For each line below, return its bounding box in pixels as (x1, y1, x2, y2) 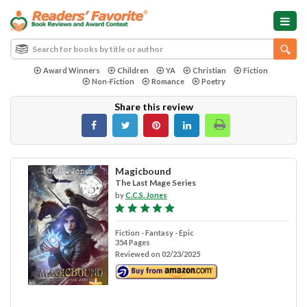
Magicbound (114, 164, 171, 177)
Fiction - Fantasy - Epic (114, 228, 194, 237)
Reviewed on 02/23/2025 (114, 249, 200, 258)
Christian (192, 65, 226, 75)
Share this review (114, 100, 193, 112)
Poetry (201, 76, 225, 86)
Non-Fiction (91, 76, 134, 86)
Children (116, 65, 149, 75)
